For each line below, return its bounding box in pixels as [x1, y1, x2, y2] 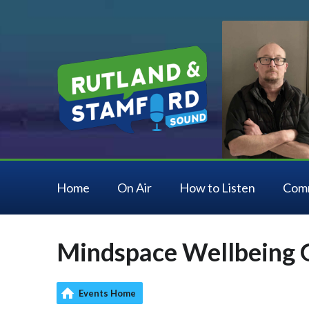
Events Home [79, 288, 136, 299]
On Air [117, 180, 152, 195]
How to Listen [179, 180, 255, 195]
